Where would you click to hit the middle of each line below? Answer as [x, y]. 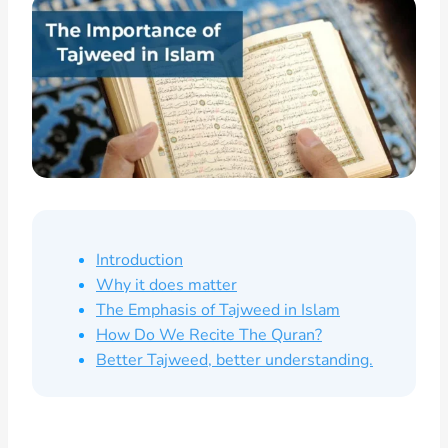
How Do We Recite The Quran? [209, 334]
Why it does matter [166, 284]
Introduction [139, 259]
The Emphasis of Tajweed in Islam [218, 309]
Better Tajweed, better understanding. [234, 359]
